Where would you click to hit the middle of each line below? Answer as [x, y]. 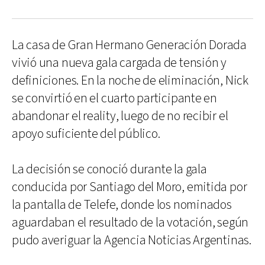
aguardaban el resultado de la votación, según [130, 222]
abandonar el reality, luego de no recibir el [120, 116]
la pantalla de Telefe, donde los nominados [122, 205]
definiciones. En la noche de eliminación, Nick [130, 80]
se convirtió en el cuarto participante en [114, 98]
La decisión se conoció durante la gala [109, 169]
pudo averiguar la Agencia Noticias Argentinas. [132, 240]
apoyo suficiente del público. [86, 134]
